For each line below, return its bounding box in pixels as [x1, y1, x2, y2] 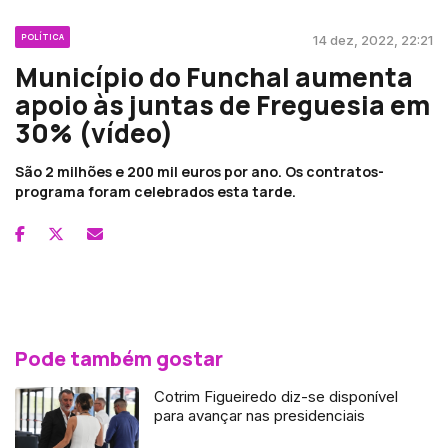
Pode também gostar [15, 344, 223, 372]
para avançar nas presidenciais [154, 405, 366, 425]
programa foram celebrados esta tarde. [15, 181, 296, 201]
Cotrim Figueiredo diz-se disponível [154, 386, 399, 406]
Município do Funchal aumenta [15, 58, 413, 95]
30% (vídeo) [15, 114, 173, 151]
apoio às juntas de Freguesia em [15, 86, 430, 123]
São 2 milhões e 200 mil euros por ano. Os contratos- [15, 161, 384, 181]
